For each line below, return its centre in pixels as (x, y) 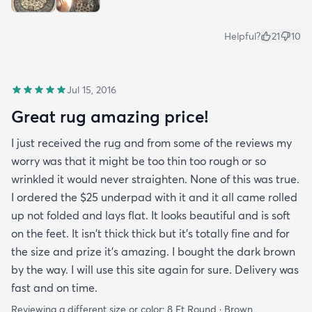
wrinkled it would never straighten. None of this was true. (155, 179)
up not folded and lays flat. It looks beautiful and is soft (151, 215)
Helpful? (242, 36)
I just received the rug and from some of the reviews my (151, 142)
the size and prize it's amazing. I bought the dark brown (153, 251)
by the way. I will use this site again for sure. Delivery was (155, 269)
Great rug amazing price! (110, 116)
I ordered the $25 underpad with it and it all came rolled (154, 197)
